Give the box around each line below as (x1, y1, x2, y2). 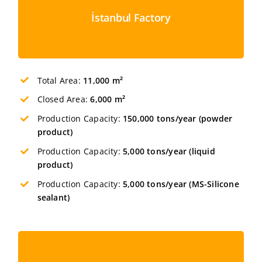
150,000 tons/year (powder (123, 113, 233, 125)
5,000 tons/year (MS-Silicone (123, 178, 239, 189)
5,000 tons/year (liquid (123, 145, 215, 157)
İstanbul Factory (91, 10, 171, 25)
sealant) (37, 191, 73, 203)
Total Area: (37, 74, 81, 86)
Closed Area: (37, 94, 91, 105)
